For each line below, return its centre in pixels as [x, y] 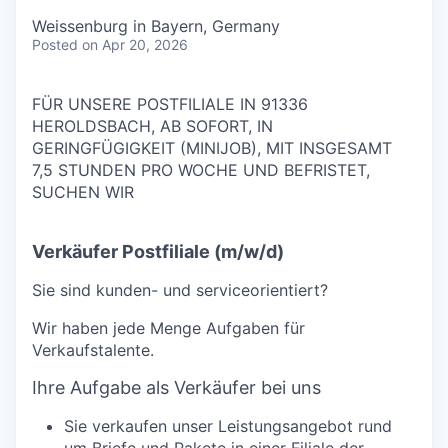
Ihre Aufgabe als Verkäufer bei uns [176, 387]
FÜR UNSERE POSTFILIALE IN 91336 [170, 104]
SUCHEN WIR [83, 192]
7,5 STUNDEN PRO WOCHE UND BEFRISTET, [201, 170]
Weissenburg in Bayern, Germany [156, 26]
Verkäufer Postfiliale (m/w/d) [158, 251]
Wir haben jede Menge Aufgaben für [168, 328]
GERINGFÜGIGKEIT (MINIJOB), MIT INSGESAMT [212, 148]
